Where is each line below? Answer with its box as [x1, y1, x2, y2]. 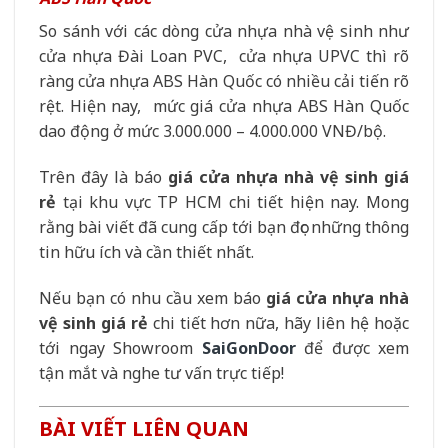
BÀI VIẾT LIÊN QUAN [39, 415, 249, 443]
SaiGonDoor [201, 336, 296, 359]
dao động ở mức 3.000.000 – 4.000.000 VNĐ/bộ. [39, 119, 386, 142]
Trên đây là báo [39, 165, 168, 188]
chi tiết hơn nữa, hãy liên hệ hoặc [147, 311, 410, 334]
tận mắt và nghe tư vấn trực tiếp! [39, 361, 284, 384]
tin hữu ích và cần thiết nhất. [39, 240, 254, 263]
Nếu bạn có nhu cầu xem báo [39, 286, 266, 309]
